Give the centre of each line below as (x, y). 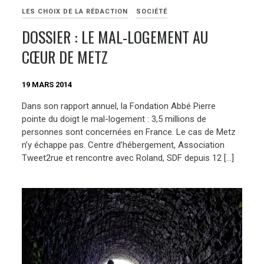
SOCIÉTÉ (152, 12)
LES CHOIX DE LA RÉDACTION (75, 12)
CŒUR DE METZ (65, 57)
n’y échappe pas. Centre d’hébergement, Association (123, 145)
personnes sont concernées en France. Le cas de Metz (129, 132)
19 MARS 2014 (47, 85)
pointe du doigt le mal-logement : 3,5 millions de (114, 119)
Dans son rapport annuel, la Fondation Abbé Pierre (119, 106)
